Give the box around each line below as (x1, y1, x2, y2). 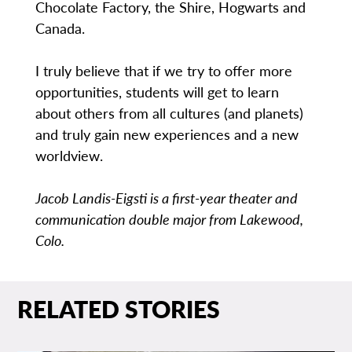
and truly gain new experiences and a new (35, 124, 299, 145)
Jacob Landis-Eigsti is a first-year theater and (35, 188, 298, 208)
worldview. (35, 145, 103, 166)
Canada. (35, 18, 85, 38)
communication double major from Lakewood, (35, 209, 303, 229)
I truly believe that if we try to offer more (35, 60, 292, 81)
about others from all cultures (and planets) (35, 103, 303, 123)
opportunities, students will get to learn (35, 82, 279, 102)
